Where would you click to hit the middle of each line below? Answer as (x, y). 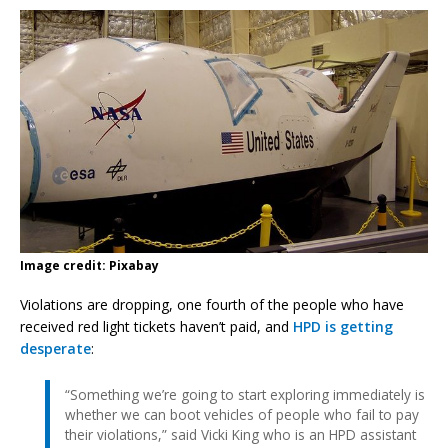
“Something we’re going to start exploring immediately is (245, 394)
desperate (55, 348)
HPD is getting (343, 326)
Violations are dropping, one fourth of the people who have (212, 304)
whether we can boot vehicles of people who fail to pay (242, 414)
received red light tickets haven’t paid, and (156, 326)
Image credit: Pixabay (89, 265)
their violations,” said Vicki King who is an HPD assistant (240, 434)
